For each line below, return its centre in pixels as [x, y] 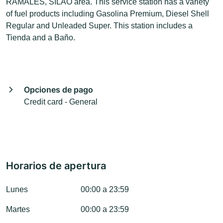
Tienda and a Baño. [41, 38]
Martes [18, 210]
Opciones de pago [58, 90]
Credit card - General [61, 102]
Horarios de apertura [56, 166]
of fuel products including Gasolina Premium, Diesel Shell [108, 14]
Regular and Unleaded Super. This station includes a [99, 26]
